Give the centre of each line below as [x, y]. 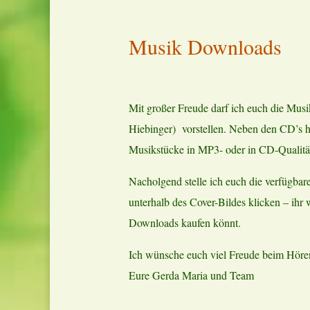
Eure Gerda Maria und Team [191, 275]
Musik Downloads [205, 47]
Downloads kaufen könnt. [185, 223]
